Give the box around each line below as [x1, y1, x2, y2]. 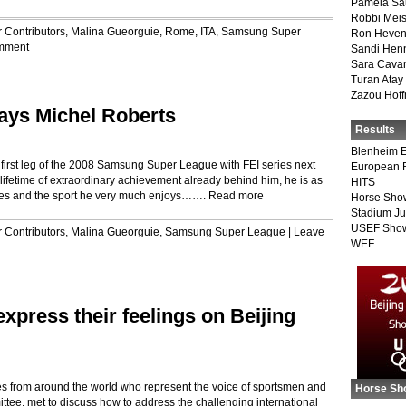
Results [355, 123, 395, 136]
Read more [208, 189, 264, 202]
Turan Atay [351, 73, 403, 86]
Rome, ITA [165, 25, 216, 38]
